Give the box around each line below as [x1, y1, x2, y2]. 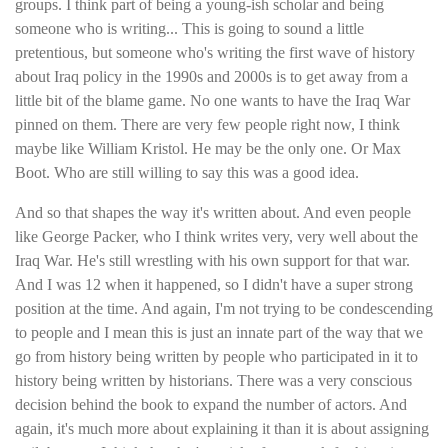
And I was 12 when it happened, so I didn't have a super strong [15, 276, 413, 294]
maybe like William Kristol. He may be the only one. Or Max [15, 140, 401, 158]
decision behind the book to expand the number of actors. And [15, 396, 407, 414]
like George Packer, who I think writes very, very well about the [15, 228, 418, 246]
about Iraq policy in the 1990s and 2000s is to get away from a [15, 68, 408, 86]
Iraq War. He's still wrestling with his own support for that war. [15, 252, 410, 270]
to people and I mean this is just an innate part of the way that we [15, 324, 423, 342]
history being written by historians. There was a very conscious [15, 372, 412, 390]
